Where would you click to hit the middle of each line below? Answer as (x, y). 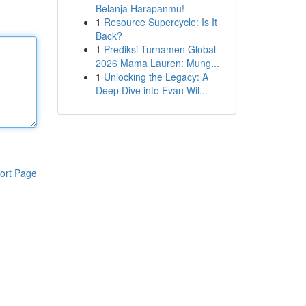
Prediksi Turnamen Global (159, 49)
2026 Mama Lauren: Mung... (157, 63)
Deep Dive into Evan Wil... (151, 90)
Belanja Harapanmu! (140, 8)
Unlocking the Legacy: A (156, 76)
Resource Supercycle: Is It (160, 22)
